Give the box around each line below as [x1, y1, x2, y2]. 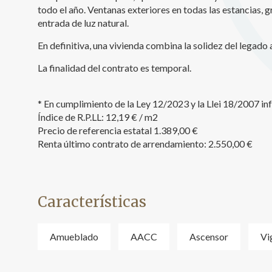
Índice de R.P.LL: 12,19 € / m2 [38, 111, 158, 123]
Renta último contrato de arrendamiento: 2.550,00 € [38, 138, 253, 150]
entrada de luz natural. [38, 17, 129, 29]
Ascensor [189, 231, 228, 243]
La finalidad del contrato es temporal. [38, 62, 191, 74]
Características [38, 192, 146, 212]
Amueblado [50, 231, 98, 243]
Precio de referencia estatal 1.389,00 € [38, 124, 198, 137]
